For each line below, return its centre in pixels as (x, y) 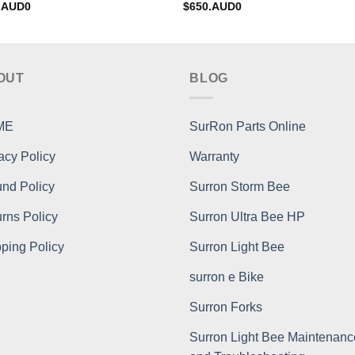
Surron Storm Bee (240, 186)
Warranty (214, 156)
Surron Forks (226, 307)
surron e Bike (227, 277)
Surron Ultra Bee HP (247, 216)
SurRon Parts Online (248, 126)
